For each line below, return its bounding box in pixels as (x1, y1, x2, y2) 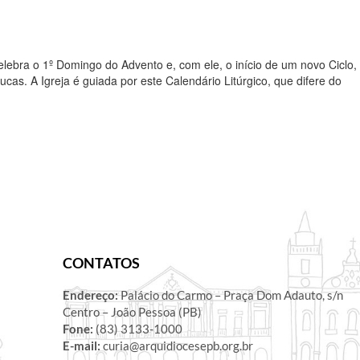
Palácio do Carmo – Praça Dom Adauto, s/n (117, 287, 343, 302)
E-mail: (62, 337, 103, 353)
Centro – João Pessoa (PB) (62, 304, 202, 319)
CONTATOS (62, 253, 140, 272)
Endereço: (62, 287, 118, 302)
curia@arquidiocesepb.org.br (102, 337, 253, 353)
